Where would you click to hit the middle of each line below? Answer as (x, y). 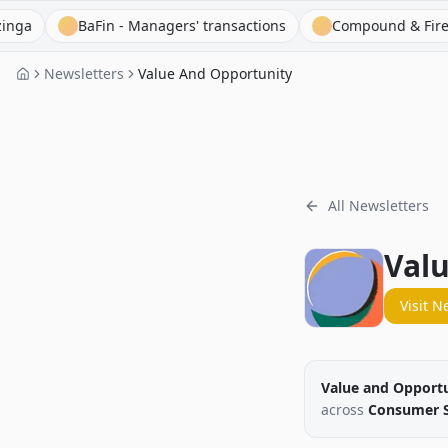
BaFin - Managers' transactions (114, 25)
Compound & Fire (323, 25)
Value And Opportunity (215, 73)
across (342, 409)
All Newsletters (378, 205)
